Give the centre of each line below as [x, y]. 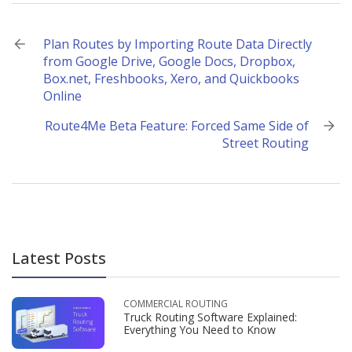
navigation [53, 64]
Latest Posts [59, 258]
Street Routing [266, 143]
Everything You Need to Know [200, 330]
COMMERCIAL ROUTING [176, 304]
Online [62, 96]
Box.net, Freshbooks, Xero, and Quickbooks [171, 79]
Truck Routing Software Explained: [210, 317]
